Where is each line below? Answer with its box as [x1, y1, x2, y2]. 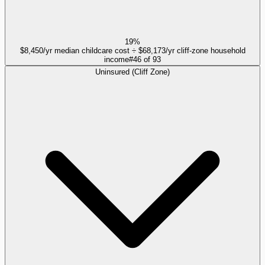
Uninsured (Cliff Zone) [95, 67, 170, 76]
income [104, 54, 129, 64]
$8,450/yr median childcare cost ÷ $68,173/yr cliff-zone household [20, 46, 245, 55]
